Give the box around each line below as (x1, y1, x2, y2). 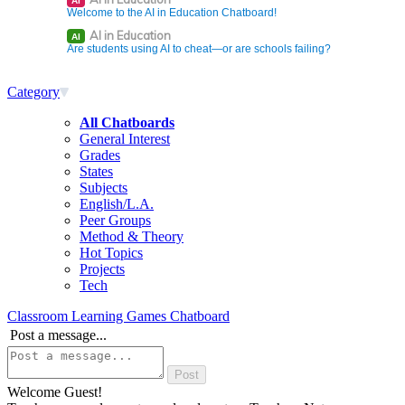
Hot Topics (80, 245, 143, 260)
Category (7, 84, 60, 99)
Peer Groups (80, 212, 151, 228)
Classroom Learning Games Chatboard (7, 308, 230, 324)
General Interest (80, 131, 170, 146)
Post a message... (10, 327, 107, 343)
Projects (80, 261, 125, 277)
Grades (80, 147, 120, 163)
